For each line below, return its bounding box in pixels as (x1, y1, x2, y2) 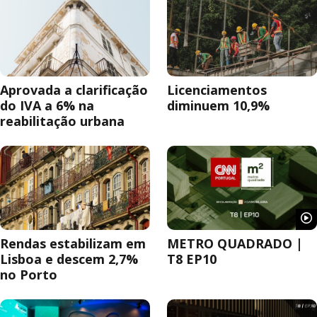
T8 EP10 (167, 250, 217, 268)
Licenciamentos (167, 81, 267, 99)
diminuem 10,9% (167, 97, 270, 115)
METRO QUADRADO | (167, 235, 303, 253)
